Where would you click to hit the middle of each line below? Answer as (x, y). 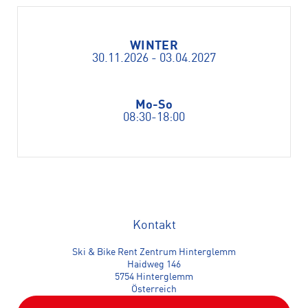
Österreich (154, 289)
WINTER (154, 46)
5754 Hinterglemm (154, 277)
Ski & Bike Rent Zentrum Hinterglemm (154, 252)
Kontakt (154, 225)
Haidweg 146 (154, 265)
